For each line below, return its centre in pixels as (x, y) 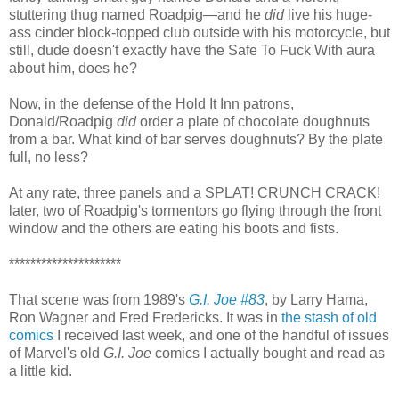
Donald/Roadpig (63, 121)
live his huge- (328, 14)
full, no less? (49, 157)
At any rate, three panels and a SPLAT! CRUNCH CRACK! (195, 192)
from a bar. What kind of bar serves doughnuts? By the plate (196, 139)
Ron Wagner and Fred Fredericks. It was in (145, 317)
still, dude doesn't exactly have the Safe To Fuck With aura (192, 50)
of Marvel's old (56, 353)
